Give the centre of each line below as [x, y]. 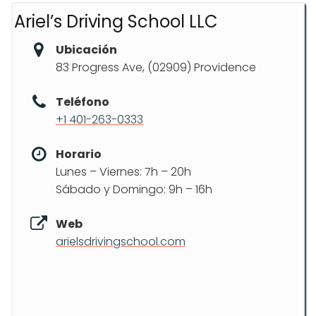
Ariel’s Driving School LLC [116, 22]
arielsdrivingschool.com [121, 242]
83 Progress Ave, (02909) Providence [156, 67]
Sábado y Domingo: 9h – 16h [134, 189]
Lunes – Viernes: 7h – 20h [123, 172]
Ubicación [86, 50]
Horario [79, 154]
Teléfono [83, 102]
